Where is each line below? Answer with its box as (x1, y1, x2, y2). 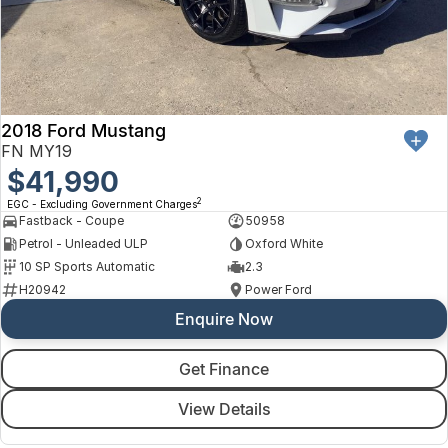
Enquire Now (175, 308, 273, 329)
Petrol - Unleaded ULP (19, 236, 148, 252)
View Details (177, 398, 271, 419)
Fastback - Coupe (19, 213, 124, 229)
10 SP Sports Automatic (19, 259, 155, 275)
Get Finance (179, 358, 269, 379)
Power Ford (244, 282, 312, 298)
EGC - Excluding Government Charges (7, 197, 197, 210)
